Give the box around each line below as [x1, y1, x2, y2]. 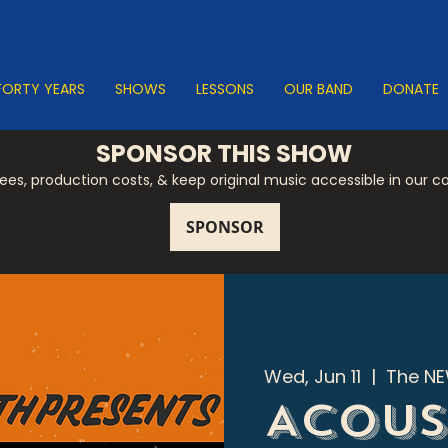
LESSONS [195, 79, 254, 99]
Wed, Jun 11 [264, 363, 361, 389]
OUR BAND [283, 79, 353, 99]
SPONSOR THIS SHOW [96, 137, 352, 170]
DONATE [382, 79, 439, 99]
